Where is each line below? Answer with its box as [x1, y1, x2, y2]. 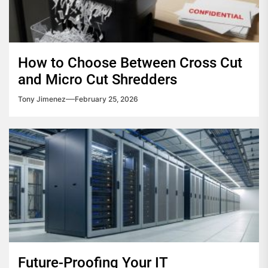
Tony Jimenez [18, 94, 66, 103]
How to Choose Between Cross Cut [18, 54, 242, 71]
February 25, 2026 [75, 94, 138, 103]
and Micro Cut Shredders [18, 71, 177, 88]
